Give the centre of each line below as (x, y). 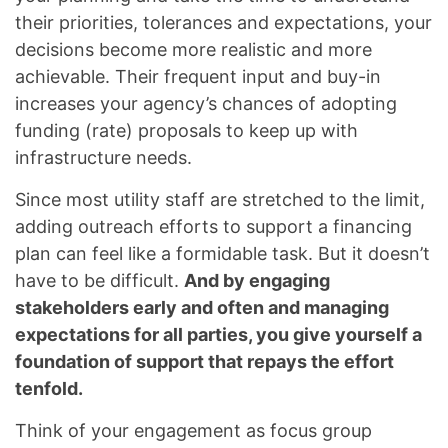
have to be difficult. (99, 280)
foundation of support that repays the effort (204, 361)
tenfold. (49, 388)
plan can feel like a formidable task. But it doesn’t (222, 253)
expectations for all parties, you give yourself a (218, 334)
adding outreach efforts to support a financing (213, 226)
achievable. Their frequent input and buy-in (198, 76)
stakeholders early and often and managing (202, 307)
